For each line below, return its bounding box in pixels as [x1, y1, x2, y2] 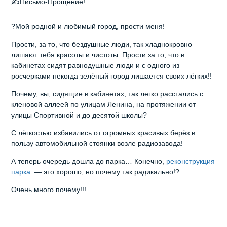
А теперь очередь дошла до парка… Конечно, [11, 157, 167, 166]
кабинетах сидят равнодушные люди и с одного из [11, 61, 180, 70]
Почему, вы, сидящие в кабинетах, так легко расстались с [11, 90, 204, 98]
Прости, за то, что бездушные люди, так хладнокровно [11, 40, 193, 49]
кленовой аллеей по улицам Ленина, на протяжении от [11, 100, 196, 109]
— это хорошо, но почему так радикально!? [30, 168, 180, 176]
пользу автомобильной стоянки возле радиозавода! [11, 139, 183, 148]
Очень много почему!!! [11, 185, 87, 194]
